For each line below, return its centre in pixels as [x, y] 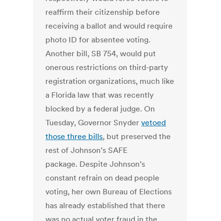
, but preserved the [137, 136]
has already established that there [106, 205]
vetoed [154, 123]
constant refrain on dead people [103, 178]
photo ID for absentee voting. [98, 40]
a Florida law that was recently [100, 95]
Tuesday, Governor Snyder [93, 123]
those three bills [74, 136]
